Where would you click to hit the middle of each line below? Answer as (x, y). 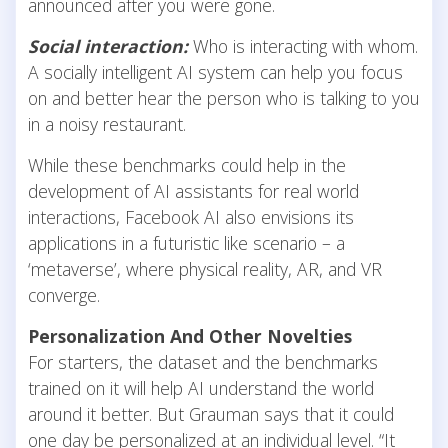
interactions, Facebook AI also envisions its (191, 216)
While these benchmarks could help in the (187, 164)
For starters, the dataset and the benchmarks (203, 361)
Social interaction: (108, 45)
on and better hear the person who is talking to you (224, 97)
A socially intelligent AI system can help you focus (215, 71)
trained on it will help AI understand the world (201, 387)
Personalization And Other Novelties (190, 335)
